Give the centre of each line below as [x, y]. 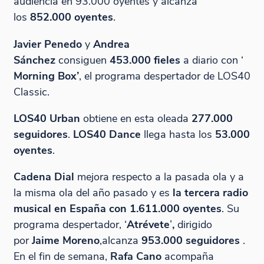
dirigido [193, 225]
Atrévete [148, 225]
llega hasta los [178, 134]
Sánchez [36, 60]
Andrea [111, 44]
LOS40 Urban [47, 118]
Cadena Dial [44, 177]
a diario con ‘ [212, 60]
